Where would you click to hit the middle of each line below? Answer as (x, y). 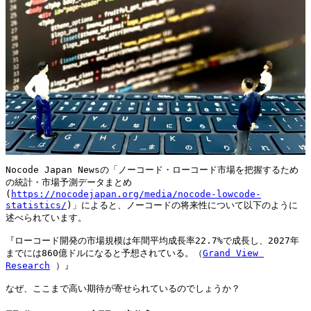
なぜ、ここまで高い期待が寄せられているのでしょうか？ (123, 288)
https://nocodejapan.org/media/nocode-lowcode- (136, 194)
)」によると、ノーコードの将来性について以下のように (182, 205)
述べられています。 (46, 217)
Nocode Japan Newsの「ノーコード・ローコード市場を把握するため (152, 169)
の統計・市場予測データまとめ (69, 182)
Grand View (230, 253)
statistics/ (36, 205)
